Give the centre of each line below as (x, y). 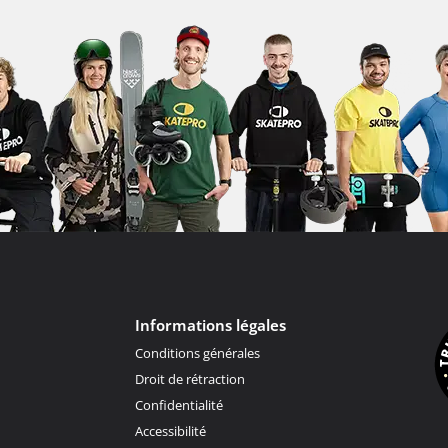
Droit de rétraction (189, 378)
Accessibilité (170, 430)
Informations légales (210, 324)
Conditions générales (197, 352)
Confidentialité (178, 404)
